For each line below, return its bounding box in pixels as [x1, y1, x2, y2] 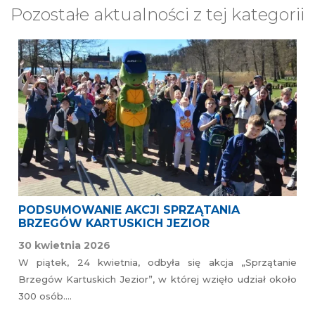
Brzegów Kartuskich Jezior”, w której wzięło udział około [18, 274, 297, 285]
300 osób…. [18, 290, 72, 302]
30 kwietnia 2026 [18, 239, 110, 252]
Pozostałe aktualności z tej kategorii [11, 4, 304, 25]
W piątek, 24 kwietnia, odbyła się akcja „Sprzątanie [18, 257, 297, 269]
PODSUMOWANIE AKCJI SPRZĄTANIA [18, 203, 240, 217]
